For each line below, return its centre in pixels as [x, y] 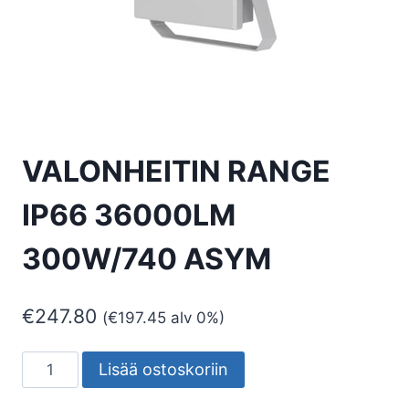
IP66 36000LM [129, 215]
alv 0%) [195, 318]
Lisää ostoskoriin [163, 369]
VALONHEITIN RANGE [176, 172]
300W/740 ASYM [147, 259]
